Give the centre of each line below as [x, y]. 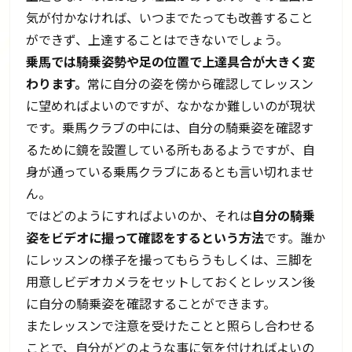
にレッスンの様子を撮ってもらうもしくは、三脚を [170, 259]
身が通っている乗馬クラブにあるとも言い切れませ [170, 171]
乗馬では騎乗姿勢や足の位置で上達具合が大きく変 [171, 61]
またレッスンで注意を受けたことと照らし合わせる [171, 325]
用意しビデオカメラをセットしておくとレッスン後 [171, 281]
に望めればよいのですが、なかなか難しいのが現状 [171, 105]
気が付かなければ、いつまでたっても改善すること [170, 17]
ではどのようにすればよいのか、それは [139, 215]
